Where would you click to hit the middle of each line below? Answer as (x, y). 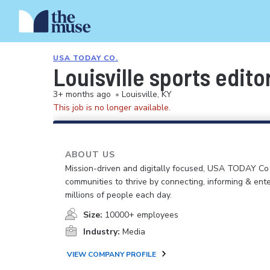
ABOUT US (90, 155)
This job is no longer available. (112, 108)
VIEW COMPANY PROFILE (111, 254)
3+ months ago (82, 94)
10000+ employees (142, 215)
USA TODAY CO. (86, 58)
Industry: (102, 232)
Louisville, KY (147, 94)
